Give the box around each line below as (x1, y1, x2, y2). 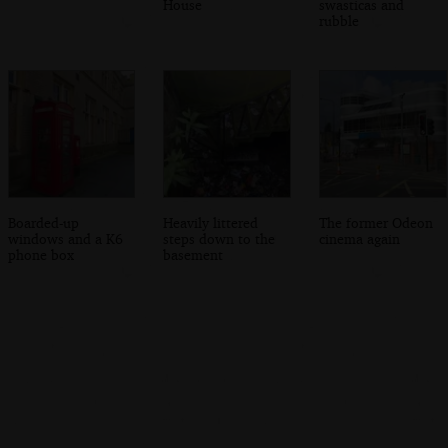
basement (163, 245, 224, 263)
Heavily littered (163, 213, 259, 231)
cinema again (319, 229, 401, 247)
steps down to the (163, 229, 276, 247)
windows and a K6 (7, 229, 123, 247)
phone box (7, 245, 74, 263)
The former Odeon (319, 213, 434, 231)
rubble (319, 12, 360, 30)
